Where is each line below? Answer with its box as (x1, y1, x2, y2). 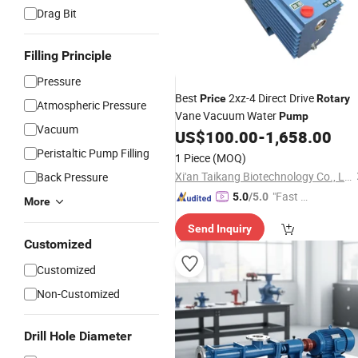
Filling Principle (24, 48, 112, 63)
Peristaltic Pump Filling (37, 145, 149, 161)
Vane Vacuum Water (175, 108, 279, 123)
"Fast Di (272, 189, 310, 204)
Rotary (316, 92, 350, 105)
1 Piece (175, 150, 210, 165)
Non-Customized (37, 286, 120, 301)
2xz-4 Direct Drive (226, 90, 316, 105)
